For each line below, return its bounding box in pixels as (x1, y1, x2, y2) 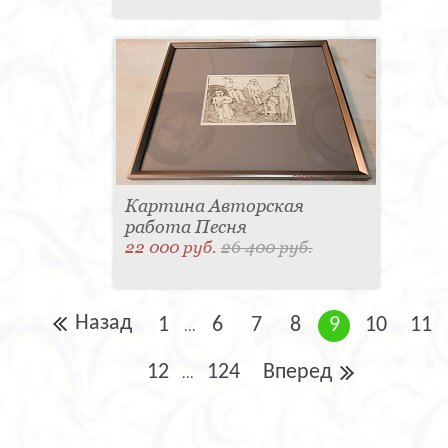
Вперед (263, 361, 332, 385)
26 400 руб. (220, 237, 313, 258)
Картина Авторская (124, 195, 304, 217)
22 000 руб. (124, 237, 221, 258)
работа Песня (124, 216, 247, 238)
